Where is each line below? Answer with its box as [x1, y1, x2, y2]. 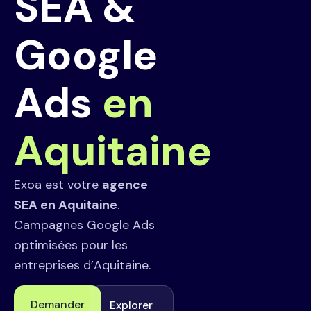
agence [102, 176, 148, 193]
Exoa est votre [14, 176, 102, 193]
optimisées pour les [14, 237, 128, 253]
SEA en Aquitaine [14, 196, 117, 213]
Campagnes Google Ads [14, 217, 155, 233]
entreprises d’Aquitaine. [14, 257, 151, 274]
